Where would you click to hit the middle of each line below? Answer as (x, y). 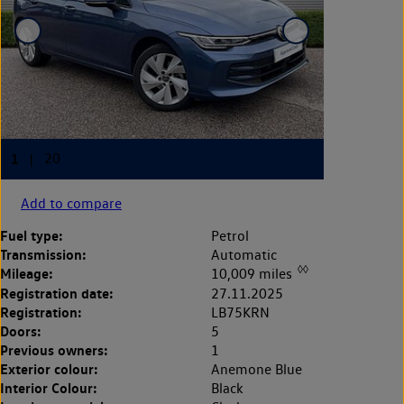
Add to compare (71, 204)
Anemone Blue (257, 369)
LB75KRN (240, 312)
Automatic (244, 255)
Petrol (230, 236)
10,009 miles (253, 274)
